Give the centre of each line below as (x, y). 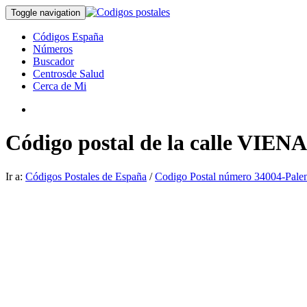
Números (53, 49)
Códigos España (68, 37)
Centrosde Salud (69, 74)
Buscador (53, 61)
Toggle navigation (46, 13)
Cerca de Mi (60, 86)
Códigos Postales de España (86, 176)
